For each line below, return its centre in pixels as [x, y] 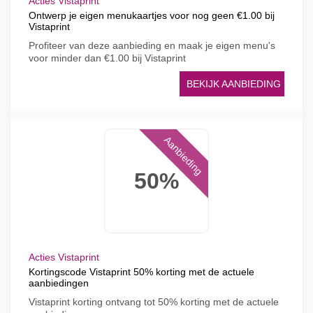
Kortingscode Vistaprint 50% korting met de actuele [141, 272]
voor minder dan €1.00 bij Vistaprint [107, 58]
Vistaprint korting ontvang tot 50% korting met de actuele [154, 302]
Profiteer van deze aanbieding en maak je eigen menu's [152, 45]
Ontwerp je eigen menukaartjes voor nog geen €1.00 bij [152, 15]
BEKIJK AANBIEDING [234, 84]
